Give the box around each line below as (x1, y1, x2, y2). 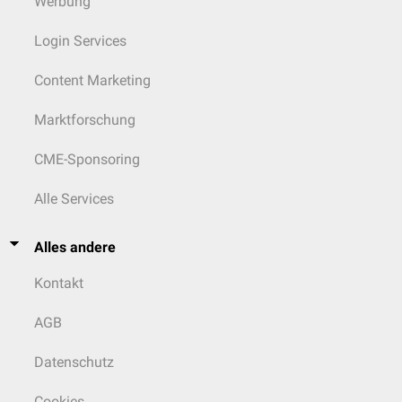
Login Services (34, 32, 127, 49)
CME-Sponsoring (34, 151, 140, 168)
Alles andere (34, 239, 116, 256)
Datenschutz (34, 354, 114, 371)
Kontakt (34, 275, 83, 292)
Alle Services (34, 190, 114, 207)
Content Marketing (34, 72, 151, 89)
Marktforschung (34, 111, 135, 128)
